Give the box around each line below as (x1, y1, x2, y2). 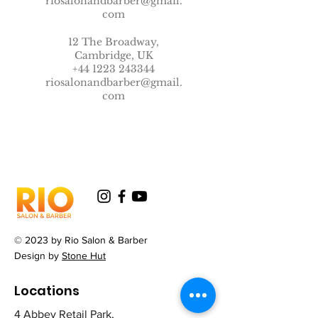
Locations (14, 282, 79, 300)
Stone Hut (62, 250, 106, 261)
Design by (14, 250, 62, 261)
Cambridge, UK (74, 49, 153, 62)
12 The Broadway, (68, 35, 159, 48)
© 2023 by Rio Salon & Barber (14, 234, 148, 246)
